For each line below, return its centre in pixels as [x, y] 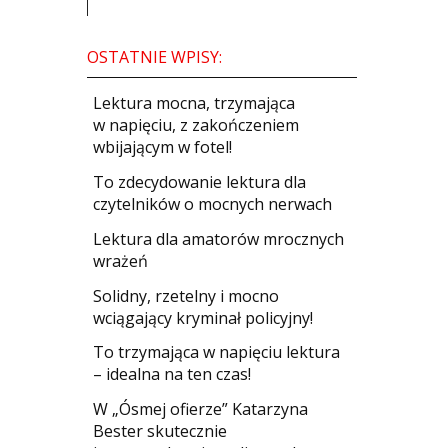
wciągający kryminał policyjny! [203, 317]
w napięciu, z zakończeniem [196, 125]
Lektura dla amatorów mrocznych [219, 238]
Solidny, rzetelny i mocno [186, 295]
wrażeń [121, 260]
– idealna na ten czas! [172, 374]
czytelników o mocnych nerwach [213, 204]
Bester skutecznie [160, 431]
